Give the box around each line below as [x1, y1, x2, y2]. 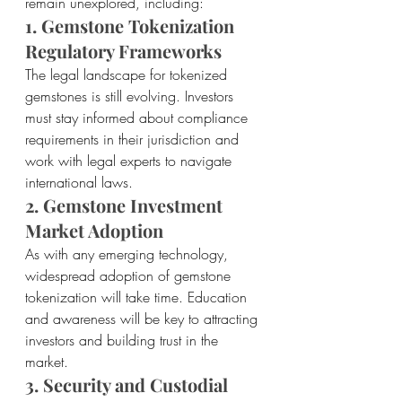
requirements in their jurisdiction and [25, 129, 243, 150]
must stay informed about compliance [25, 108, 252, 128]
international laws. [25, 172, 133, 193]
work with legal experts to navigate [25, 151, 236, 171]
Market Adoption [25, 218, 163, 243]
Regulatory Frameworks [25, 39, 222, 64]
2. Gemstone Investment [25, 193, 227, 218]
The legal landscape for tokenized [25, 65, 232, 85]
